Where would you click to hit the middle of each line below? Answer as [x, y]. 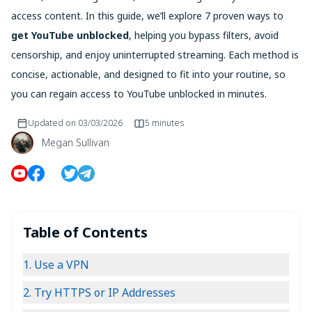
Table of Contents [85, 232]
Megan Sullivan [76, 142]
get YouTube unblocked [70, 35]
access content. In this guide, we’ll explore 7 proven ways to [147, 15]
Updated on [52, 123]
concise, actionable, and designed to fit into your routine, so [148, 74]
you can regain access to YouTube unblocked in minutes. [139, 93]
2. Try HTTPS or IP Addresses [99, 292]
